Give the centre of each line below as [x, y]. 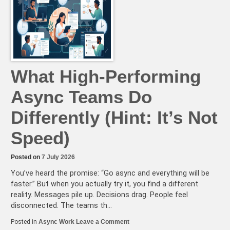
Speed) [40, 138]
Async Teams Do [81, 97]
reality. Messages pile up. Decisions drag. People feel [99, 195]
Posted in [25, 222]
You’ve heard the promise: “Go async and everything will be [110, 174]
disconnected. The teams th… [61, 206]
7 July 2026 [58, 157]
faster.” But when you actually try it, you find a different [104, 184]
